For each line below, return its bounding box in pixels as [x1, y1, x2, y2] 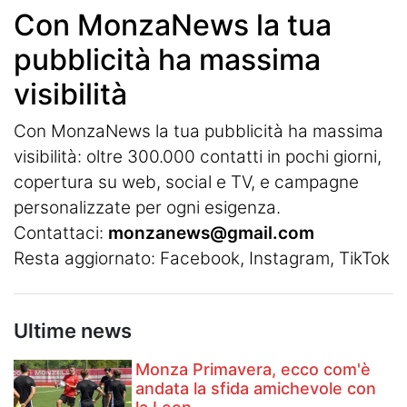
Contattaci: [14, 222, 108, 243]
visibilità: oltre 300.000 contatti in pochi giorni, [14, 145, 382, 167]
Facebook [160, 247, 240, 269]
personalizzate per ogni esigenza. [14, 196, 281, 218]
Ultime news [14, 318, 132, 342]
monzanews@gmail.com [108, 222, 314, 243]
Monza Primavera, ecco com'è [135, 359, 372, 379]
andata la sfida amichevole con [135, 378, 377, 398]
